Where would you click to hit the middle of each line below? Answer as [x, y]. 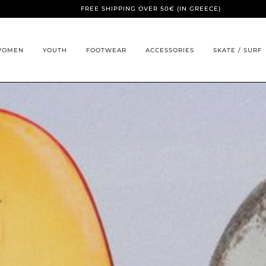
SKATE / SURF [237, 50]
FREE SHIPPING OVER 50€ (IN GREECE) [151, 9]
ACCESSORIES [170, 50]
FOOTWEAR [106, 50]
